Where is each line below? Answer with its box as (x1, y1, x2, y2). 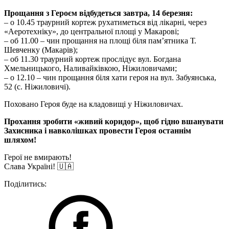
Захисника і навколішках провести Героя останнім (4, 126, 191, 135)
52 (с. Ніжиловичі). (4, 82, 71, 91)
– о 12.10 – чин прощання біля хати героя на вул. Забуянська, (4, 73, 216, 82)
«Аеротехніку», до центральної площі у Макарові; (4, 27, 179, 36)
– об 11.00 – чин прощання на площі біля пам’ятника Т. (4, 36, 196, 45)
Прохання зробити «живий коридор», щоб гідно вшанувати (4, 117, 223, 126)
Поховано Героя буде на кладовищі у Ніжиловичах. (4, 100, 183, 108)
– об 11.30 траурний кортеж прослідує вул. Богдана (4, 55, 181, 63)
